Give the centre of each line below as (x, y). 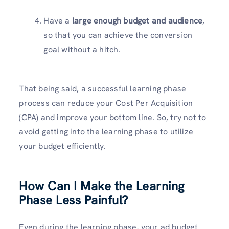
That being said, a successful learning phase (103, 89)
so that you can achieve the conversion (118, 35)
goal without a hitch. (82, 50)
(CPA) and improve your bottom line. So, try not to (113, 118)
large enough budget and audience (137, 21)
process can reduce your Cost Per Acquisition (106, 103)
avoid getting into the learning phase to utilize (106, 132)
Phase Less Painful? (74, 200)
